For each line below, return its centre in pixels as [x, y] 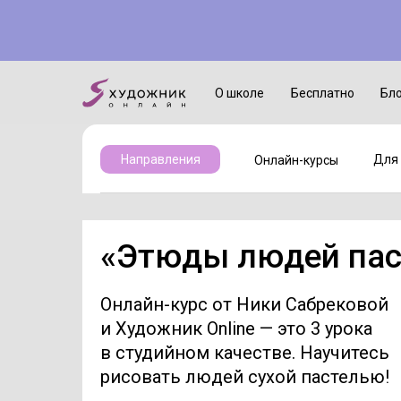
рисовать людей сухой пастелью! [245, 377]
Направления [160, 159]
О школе [239, 93]
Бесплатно [322, 93]
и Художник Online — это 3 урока [236, 328]
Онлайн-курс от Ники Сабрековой [244, 304]
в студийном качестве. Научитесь [245, 353]
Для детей [355, 32]
